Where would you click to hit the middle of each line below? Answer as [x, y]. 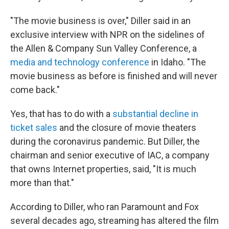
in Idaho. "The [179, 62]
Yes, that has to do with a [61, 114]
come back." [35, 90]
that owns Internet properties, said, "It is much [103, 169]
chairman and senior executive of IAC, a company [110, 155]
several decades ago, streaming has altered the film [114, 221]
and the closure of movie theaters [128, 128]
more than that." [42, 183]
